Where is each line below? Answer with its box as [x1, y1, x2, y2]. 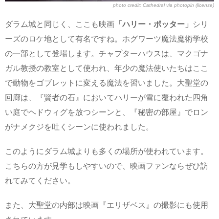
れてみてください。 [5, 176, 75, 185]
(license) [196, 2, 214, 8]
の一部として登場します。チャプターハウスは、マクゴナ [5, 49, 208, 58]
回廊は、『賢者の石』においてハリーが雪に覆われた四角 [5, 93, 208, 102]
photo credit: [113, 2, 143, 8]
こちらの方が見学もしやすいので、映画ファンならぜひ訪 [5, 161, 208, 170]
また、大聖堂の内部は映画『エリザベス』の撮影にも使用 [5, 200, 208, 209]
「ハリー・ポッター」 [114, 20, 193, 28]
